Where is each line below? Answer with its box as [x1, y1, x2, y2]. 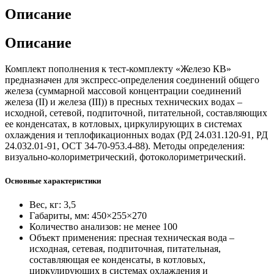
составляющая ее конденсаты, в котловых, [29, 254, 206, 265]
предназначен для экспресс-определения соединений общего [5, 74, 259, 85]
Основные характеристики [5, 176, 101, 185]
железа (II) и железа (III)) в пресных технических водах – [5, 96, 242, 107]
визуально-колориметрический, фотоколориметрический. [5, 151, 246, 162]
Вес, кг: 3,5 [29, 199, 76, 210]
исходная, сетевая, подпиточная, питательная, [29, 243, 221, 254]
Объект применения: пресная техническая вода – [29, 232, 234, 243]
